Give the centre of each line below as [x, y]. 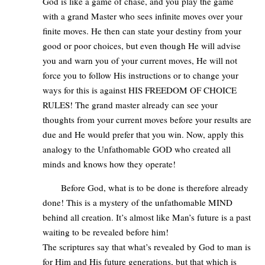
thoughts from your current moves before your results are [147, 119]
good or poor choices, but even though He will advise [142, 45]
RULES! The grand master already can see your [130, 104]
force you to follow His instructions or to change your [141, 75]
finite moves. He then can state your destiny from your [142, 30]
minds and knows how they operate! [109, 164]
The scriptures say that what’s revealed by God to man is [147, 247]
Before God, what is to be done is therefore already [154, 188]
